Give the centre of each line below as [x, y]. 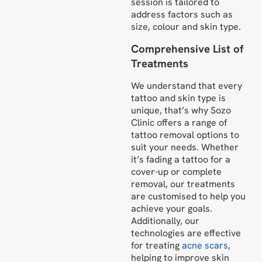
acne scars [205, 245]
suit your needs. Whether [185, 147]
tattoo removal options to [185, 135]
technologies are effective [186, 233]
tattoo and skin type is [178, 98]
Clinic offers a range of [179, 122]
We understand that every [187, 85]
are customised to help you [188, 196]
